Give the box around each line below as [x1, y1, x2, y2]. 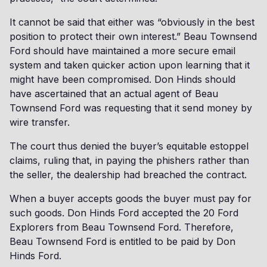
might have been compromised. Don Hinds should [10, 73, 235, 85]
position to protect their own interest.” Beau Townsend [10, 30, 257, 42]
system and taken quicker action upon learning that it [10, 59, 250, 71]
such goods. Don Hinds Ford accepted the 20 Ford [10, 207, 238, 219]
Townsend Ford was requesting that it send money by [10, 102, 252, 114]
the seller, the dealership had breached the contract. [10, 169, 247, 181]
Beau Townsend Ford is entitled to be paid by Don [10, 235, 235, 247]
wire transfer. [10, 116, 70, 128]
